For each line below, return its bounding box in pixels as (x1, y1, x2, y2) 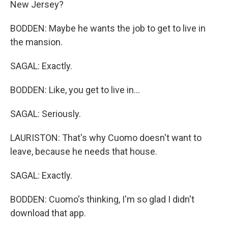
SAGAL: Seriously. (10, 108, 81, 119)
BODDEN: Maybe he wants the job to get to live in (10, 23, 206, 34)
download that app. (10, 208, 86, 218)
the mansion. (10, 37, 63, 47)
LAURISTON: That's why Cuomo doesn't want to (10, 132, 202, 143)
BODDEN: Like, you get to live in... (10, 84, 140, 95)
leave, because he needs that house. (10, 146, 157, 157)
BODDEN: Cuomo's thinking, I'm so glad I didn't (10, 194, 194, 205)
